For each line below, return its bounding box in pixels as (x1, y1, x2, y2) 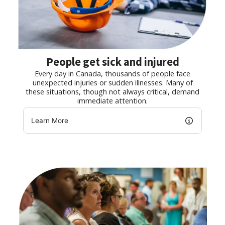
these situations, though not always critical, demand (26, 86, 199, 96)
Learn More (31, 117, 68, 125)
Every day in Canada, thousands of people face (35, 68, 190, 78)
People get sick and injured (46, 54, 179, 69)
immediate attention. (77, 95, 148, 105)
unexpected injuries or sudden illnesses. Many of (32, 77, 193, 87)
